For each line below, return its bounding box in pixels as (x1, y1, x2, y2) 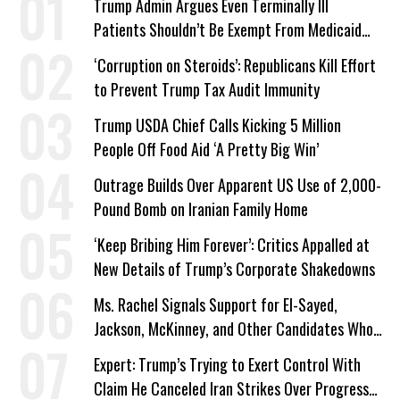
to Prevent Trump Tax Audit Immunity (94, 78, 320, 101)
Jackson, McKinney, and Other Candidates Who (94, 317, 373, 340)
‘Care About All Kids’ (94, 341, 215, 364)
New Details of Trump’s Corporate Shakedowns (94, 257, 375, 280)
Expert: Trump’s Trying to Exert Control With (94, 353, 361, 376)
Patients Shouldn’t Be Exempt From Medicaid (94, 18, 362, 41)
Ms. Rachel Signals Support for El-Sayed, (94, 293, 337, 316)
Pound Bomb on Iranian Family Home (94, 197, 308, 221)
